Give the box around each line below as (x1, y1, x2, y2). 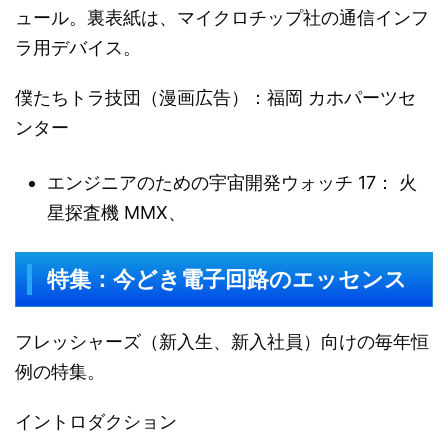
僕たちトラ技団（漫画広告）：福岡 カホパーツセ (15, 87, 416, 108)
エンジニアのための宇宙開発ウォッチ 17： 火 (47, 171, 417, 193)
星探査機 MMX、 (47, 201, 186, 223)
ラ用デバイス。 (15, 37, 141, 58)
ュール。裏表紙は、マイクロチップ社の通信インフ (15, 7, 429, 28)
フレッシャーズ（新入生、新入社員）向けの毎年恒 (15, 331, 429, 352)
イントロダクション (15, 411, 177, 432)
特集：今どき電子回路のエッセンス (46, 267, 407, 292)
